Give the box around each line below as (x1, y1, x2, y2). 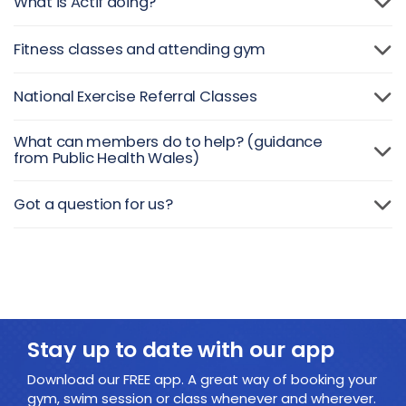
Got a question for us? (14, 193, 173, 215)
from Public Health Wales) (14, 148, 199, 169)
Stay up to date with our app (27, 334, 334, 364)
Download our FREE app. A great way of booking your (27, 369, 377, 389)
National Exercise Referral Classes (14, 85, 257, 107)
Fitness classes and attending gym (14, 38, 266, 60)
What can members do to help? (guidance (14, 131, 323, 152)
